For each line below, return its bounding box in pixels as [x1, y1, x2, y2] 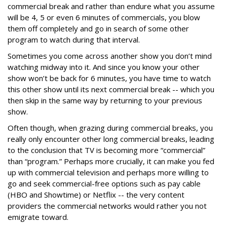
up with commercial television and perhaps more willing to [8, 167, 209, 178]
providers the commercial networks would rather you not [8, 201, 207, 211]
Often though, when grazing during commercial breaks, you [8, 123, 213, 133]
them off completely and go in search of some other [8, 23, 189, 34]
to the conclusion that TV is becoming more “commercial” [8, 145, 205, 156]
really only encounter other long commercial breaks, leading [8, 134, 214, 144]
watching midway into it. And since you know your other [8, 62, 200, 72]
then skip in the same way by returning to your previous [8, 95, 202, 106]
